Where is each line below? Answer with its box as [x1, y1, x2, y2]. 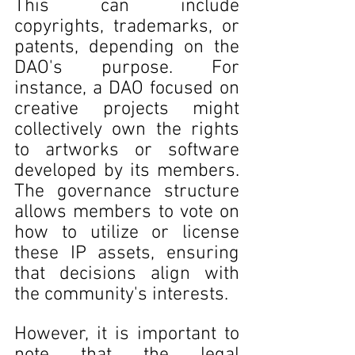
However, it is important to [14, 323, 239, 345]
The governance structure [14, 181, 239, 203]
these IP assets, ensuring [14, 242, 239, 265]
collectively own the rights [14, 119, 239, 141]
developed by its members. [14, 160, 239, 182]
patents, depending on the [14, 36, 239, 59]
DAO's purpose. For [14, 57, 239, 79]
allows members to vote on [14, 201, 239, 223]
